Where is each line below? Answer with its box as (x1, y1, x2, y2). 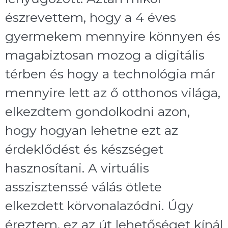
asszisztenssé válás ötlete (5, 179, 162, 194)
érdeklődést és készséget (5, 141, 163, 157)
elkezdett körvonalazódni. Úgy (5, 197, 193, 213)
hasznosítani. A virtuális (5, 160, 149, 176)
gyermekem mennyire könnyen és (5, 28, 220, 44)
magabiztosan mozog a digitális (5, 47, 205, 63)
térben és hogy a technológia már (5, 66, 215, 81)
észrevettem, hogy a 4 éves (5, 9, 176, 25)
